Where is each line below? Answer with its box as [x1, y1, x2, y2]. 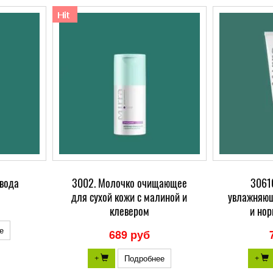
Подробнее [124, 252, 165, 264]
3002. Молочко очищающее [71, 174, 187, 191]
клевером [109, 202, 149, 219]
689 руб [108, 226, 150, 243]
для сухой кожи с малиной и [71, 188, 188, 205]
